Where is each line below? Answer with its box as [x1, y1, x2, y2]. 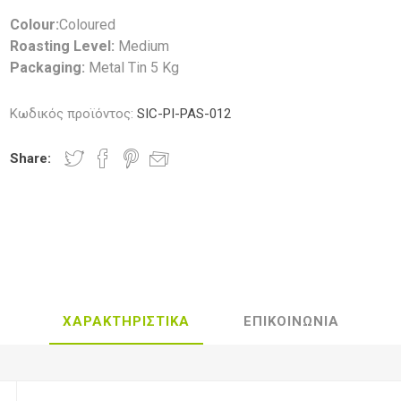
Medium [115, 38, 170, 55]
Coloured [59, 16, 116, 33]
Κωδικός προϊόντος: [10, 106, 134, 122]
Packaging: [10, 59, 86, 76]
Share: [10, 150, 52, 166]
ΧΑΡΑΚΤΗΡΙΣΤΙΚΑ [62, 312, 190, 329]
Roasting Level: [10, 38, 115, 55]
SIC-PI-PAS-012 [137, 106, 232, 122]
